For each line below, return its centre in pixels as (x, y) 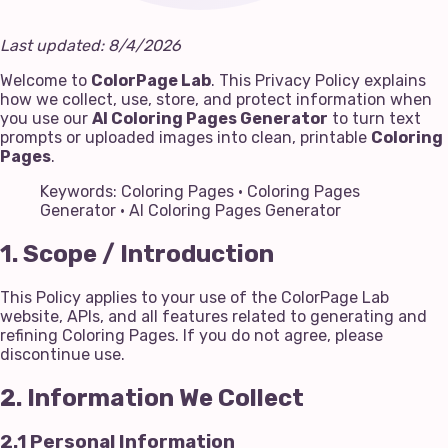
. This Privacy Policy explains (318, 80)
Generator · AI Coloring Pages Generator (190, 210)
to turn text (374, 118)
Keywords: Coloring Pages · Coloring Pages (200, 191)
